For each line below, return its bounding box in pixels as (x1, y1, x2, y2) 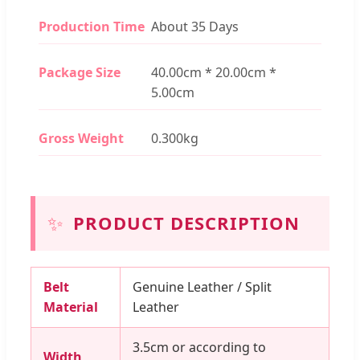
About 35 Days (151, 17, 239, 35)
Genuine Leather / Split (133, 277, 272, 296)
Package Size (39, 63, 121, 81)
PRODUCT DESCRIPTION (73, 211, 300, 235)
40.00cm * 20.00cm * (151, 63, 276, 81)
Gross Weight (39, 129, 124, 147)
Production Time (39, 17, 145, 35)
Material (43, 297, 98, 316)
